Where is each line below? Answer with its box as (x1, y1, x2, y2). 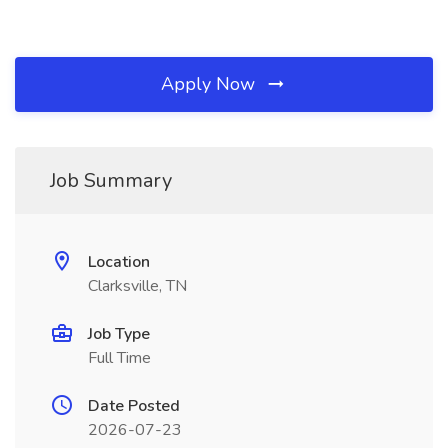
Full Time (88, 347, 151, 369)
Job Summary (50, 167, 172, 194)
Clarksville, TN (88, 275, 187, 297)
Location (88, 251, 150, 273)
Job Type (88, 323, 150, 345)
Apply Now (161, 72, 260, 96)
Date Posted (88, 395, 180, 417)
